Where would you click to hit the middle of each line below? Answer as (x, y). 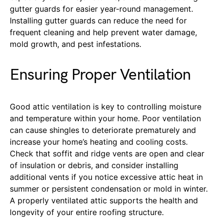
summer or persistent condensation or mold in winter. (109, 188)
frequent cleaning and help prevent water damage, (103, 32)
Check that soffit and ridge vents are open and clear (107, 153)
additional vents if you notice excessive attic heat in (106, 177)
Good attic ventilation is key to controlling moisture (106, 106)
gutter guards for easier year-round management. (101, 9)
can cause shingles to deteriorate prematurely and (103, 130)
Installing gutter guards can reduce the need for (98, 20)
